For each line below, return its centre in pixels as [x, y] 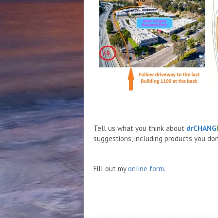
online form [146, 169]
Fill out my [111, 169]
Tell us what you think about [140, 128]
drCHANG [201, 128]
